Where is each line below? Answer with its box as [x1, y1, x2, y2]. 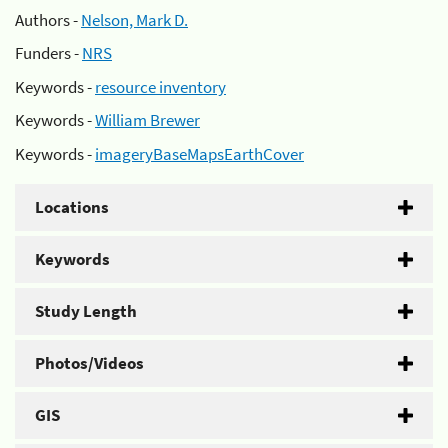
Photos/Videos [35, 351, 144, 374]
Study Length [35, 299, 137, 322]
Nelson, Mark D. [81, 8, 188, 31]
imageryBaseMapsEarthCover [95, 142, 304, 165]
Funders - [15, 42, 82, 64]
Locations [35, 195, 109, 218]
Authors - [15, 8, 81, 31]
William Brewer [95, 109, 200, 131]
